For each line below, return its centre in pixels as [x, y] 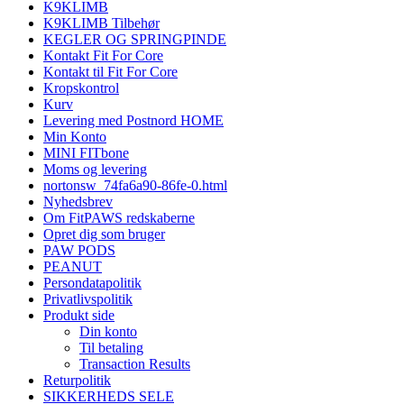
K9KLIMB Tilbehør [101, 23]
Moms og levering [95, 169]
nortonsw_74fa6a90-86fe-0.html [135, 185]
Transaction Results [135, 363]
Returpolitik [77, 380]
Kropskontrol [81, 87]
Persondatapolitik [92, 282]
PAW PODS [79, 250]
